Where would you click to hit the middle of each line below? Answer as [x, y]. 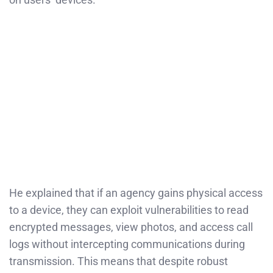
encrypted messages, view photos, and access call [131, 227]
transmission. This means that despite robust [119, 261]
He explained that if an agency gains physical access [136, 193]
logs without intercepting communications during [127, 244]
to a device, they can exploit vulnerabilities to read [129, 210]
